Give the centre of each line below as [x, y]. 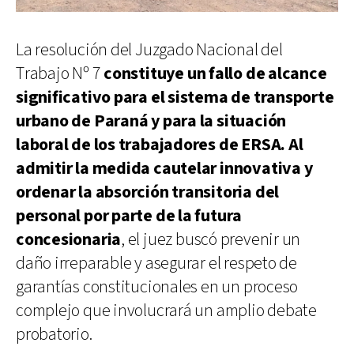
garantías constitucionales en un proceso [157, 287]
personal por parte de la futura [129, 216]
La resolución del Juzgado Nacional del [149, 50]
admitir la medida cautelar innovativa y [164, 168]
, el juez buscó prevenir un [211, 239]
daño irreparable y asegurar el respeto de [156, 263]
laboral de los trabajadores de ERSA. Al [160, 145]
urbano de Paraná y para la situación [151, 121]
